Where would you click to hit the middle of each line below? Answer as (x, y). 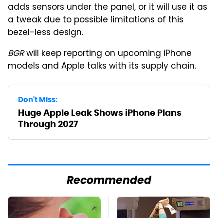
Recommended (109, 181)
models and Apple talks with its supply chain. (102, 66)
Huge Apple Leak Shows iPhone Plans (100, 112)
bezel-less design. (45, 33)
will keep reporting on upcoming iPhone (108, 54)
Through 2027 (48, 124)
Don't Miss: (38, 99)
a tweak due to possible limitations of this (96, 20)
